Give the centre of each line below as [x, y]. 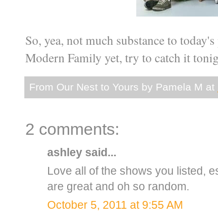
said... [99, 152]
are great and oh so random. [118, 186]
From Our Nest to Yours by [92, 87]
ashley [65, 152]
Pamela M [179, 87]
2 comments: [72, 129]
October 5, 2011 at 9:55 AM [115, 205]
